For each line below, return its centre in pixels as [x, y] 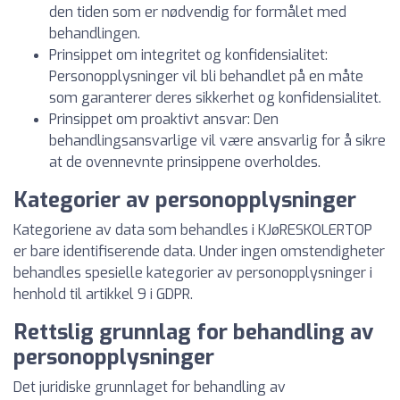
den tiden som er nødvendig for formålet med [198, 12]
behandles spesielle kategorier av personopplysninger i [193, 273]
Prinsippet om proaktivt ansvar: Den [164, 119]
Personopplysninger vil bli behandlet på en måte [206, 76]
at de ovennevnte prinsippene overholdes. [185, 162]
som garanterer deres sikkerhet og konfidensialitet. [215, 98]
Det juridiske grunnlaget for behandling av [150, 387]
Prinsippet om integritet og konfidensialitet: [188, 55]
